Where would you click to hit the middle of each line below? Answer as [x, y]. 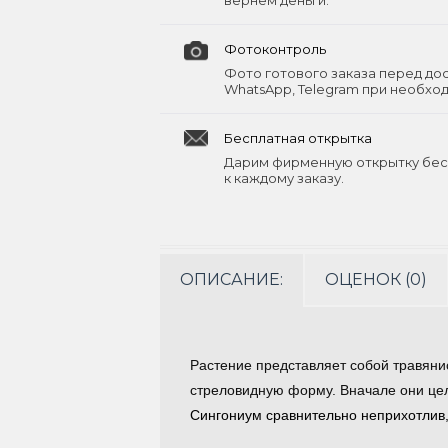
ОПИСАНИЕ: [231, 279]
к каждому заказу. [284, 178]
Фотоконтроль [275, 49]
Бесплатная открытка [298, 138]
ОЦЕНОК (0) [376, 279]
